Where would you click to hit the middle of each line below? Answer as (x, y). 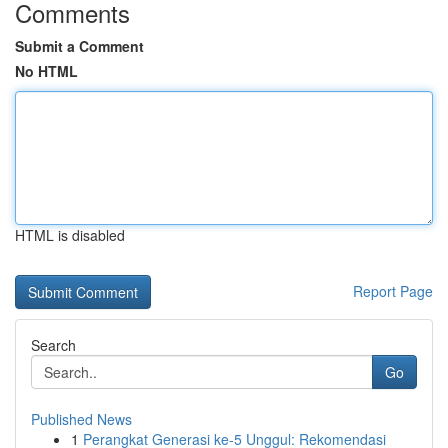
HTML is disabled (70, 235)
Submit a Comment (79, 46)
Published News (81, 419)
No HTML (46, 71)
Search (53, 345)
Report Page (393, 291)
